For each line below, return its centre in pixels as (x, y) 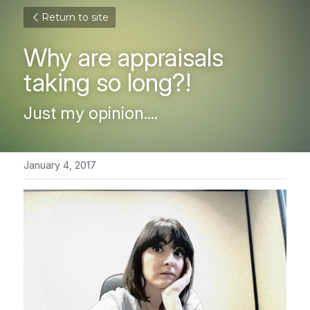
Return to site (75, 17)
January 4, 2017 (60, 165)
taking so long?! (107, 82)
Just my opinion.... (91, 113)
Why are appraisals (124, 57)
